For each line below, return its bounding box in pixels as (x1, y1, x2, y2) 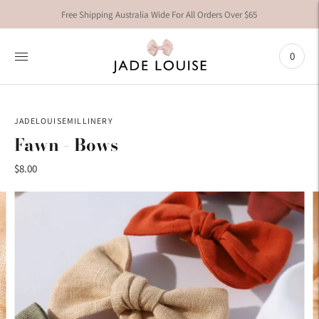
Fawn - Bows (14, 132, 118, 159)
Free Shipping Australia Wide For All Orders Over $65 (61, 8, 257, 21)
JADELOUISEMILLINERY (14, 115, 113, 127)
